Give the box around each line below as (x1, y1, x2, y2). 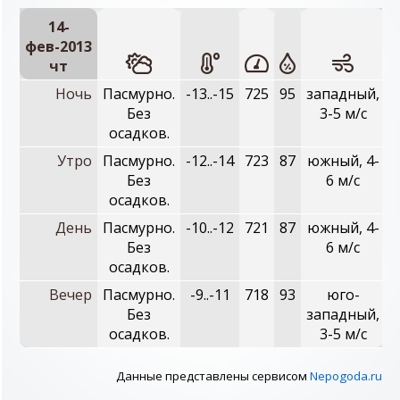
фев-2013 (25, 37, 92, 56)
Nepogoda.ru (310, 368, 382, 384)
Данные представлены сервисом (116, 368, 310, 384)
